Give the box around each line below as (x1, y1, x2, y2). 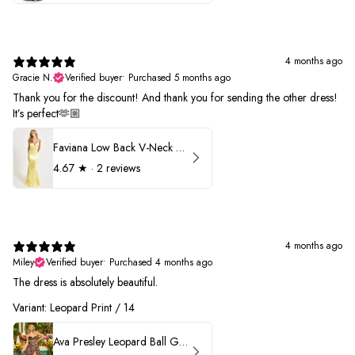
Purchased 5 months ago (128, 70, 231, 85)
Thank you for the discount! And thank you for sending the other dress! (13, 89, 338, 105)
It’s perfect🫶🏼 (13, 105, 81, 121)
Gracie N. (13, 70, 53, 85)
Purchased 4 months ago (109, 254, 212, 269)
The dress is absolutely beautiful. (13, 273, 158, 290)
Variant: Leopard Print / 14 (13, 299, 135, 315)
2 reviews (97, 160, 140, 177)
